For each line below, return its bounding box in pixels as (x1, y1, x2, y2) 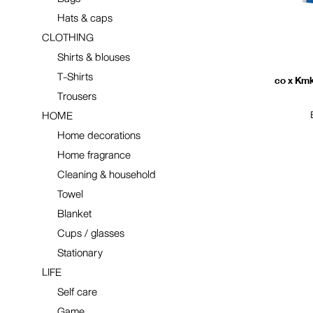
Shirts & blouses (57, 48, 130, 67)
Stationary (57, 243, 103, 263)
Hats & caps (57, 8, 112, 28)
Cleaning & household (57, 165, 156, 184)
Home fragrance (57, 145, 131, 165)
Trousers (57, 87, 96, 106)
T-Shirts (57, 67, 93, 87)
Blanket (57, 204, 92, 224)
